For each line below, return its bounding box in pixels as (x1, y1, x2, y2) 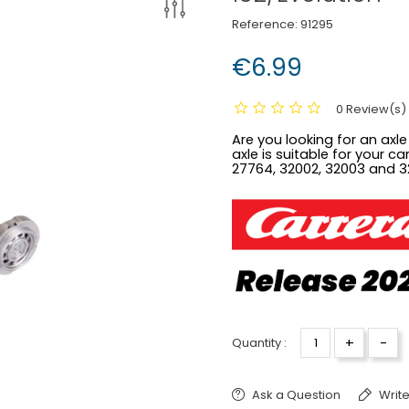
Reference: (232, 15, 298, 33)
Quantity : (232, 334, 287, 352)
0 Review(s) (336, 100, 406, 118)
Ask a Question (252, 386, 341, 404)
